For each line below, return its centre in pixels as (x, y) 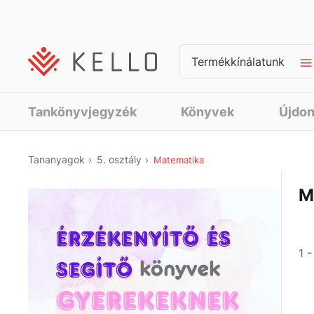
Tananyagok (59, 159)
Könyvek (208, 112)
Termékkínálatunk (238, 62)
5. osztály (124, 159)
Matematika (179, 160)
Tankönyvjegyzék (82, 112)
